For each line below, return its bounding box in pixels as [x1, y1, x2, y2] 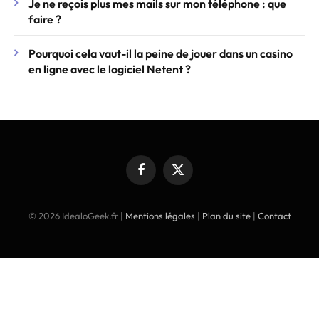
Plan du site [202, 210, 251, 222]
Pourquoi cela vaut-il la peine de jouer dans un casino [28, 46, 293, 61]
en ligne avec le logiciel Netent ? [28, 62, 191, 77]
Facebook [140, 169, 180, 182]
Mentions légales [125, 210, 195, 222]
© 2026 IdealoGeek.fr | [28, 210, 125, 222]
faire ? [28, 12, 61, 27]
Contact [257, 210, 291, 222]
